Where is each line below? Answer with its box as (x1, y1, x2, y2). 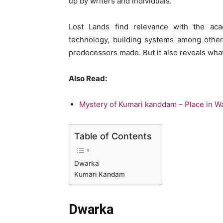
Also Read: (69, 74, 107, 84)
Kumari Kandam (74, 170, 125, 179)
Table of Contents (74, 131, 152, 142)
